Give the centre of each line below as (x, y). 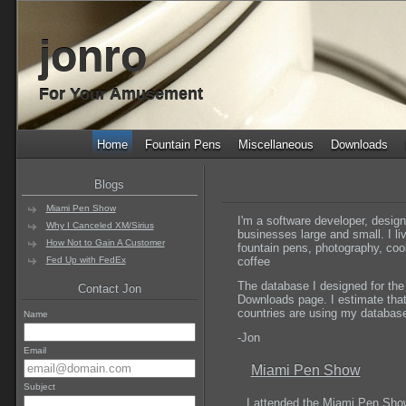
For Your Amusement (121, 94)
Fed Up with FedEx (86, 260)
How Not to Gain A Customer (105, 242)
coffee (253, 262)
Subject (39, 386)
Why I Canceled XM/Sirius (100, 225)
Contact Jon (109, 289)
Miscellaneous (275, 145)
